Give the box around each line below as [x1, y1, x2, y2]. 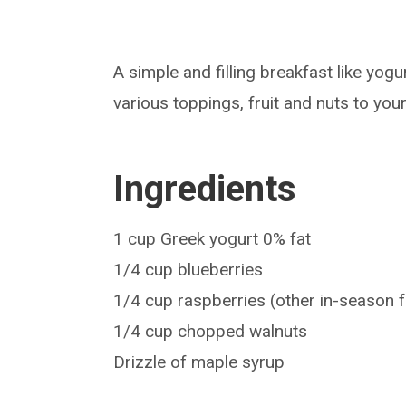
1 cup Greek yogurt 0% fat [113, 228, 312, 250]
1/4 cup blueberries [113, 259, 264, 281]
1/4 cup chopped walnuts [113, 321, 308, 343]
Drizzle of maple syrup [113, 352, 285, 373]
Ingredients [113, 168, 297, 211]
